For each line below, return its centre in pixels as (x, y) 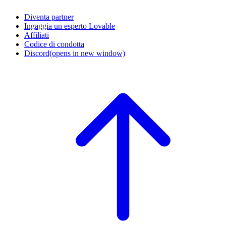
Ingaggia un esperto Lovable (70, 26)
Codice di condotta (54, 44)
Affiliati (37, 35)
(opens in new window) (87, 53)
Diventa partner (49, 17)
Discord (37, 53)
